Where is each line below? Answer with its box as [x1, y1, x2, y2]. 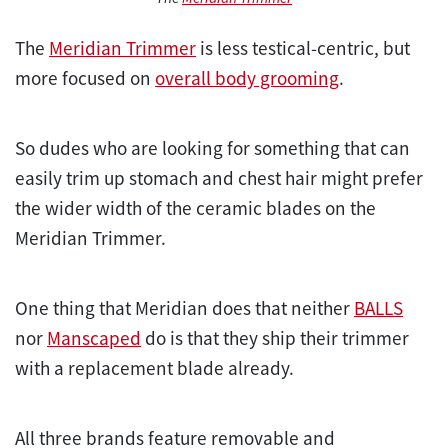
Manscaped [47, 325, 141, 350]
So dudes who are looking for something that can [15, 135, 410, 160]
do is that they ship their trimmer [141, 325, 409, 350]
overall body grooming [155, 65, 339, 90]
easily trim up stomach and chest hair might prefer [15, 165, 423, 190]
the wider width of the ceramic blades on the [15, 195, 376, 220]
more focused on [15, 65, 155, 90]
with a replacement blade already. [15, 355, 298, 380]
